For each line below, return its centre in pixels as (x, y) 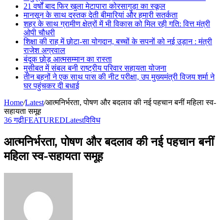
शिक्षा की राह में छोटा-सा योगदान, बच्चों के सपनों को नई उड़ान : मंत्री (118, 41)
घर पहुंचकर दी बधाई (51, 86)
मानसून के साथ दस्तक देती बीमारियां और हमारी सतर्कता (101, 15)
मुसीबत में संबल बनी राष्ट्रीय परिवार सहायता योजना (95, 68)
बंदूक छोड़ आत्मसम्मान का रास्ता (68, 59)
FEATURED (45, 120)
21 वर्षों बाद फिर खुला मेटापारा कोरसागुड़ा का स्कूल (95, 6)
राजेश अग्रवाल (44, 50)
